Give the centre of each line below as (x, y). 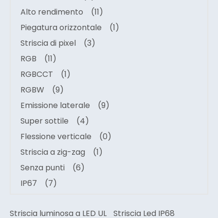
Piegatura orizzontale (61, 27)
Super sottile (45, 121)
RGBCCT (37, 74)
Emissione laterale (55, 105)
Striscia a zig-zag (53, 152)
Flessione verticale (56, 136)
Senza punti (43, 168)
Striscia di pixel (48, 43)
